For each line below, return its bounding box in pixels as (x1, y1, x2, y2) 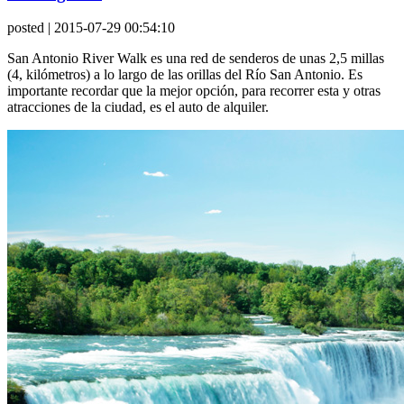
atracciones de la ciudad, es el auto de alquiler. (7, 99, 269, 115)
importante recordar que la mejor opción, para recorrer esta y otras (7, 83, 381, 99)
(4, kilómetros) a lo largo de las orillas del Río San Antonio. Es (7, 67, 363, 83)
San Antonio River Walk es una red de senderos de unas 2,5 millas (7, 50, 384, 67)
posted (7, 20, 44, 36)
